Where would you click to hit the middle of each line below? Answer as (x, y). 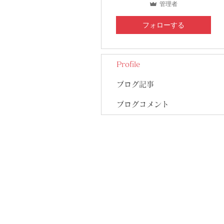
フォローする (163, 25)
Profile (128, 64)
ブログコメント (143, 104)
